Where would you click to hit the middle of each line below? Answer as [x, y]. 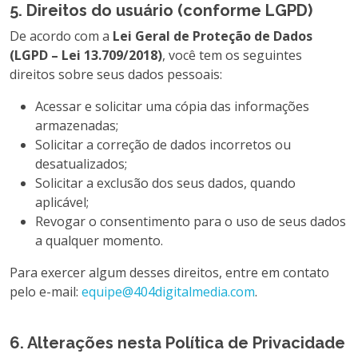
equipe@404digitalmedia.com [168, 292]
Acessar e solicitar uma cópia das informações [172, 107]
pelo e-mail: [46, 292]
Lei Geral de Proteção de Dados [213, 36]
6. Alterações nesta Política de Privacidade [177, 343]
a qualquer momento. [99, 241]
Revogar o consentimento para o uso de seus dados [191, 222]
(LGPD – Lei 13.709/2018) [86, 56]
